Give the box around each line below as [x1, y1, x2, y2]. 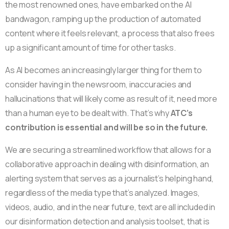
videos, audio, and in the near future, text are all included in [5, 201, 215, 213]
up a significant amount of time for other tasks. [5, 41, 176, 53]
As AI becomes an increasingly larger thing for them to [5, 64, 202, 76]
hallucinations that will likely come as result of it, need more [5, 93, 217, 104]
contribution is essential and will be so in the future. [5, 121, 208, 133]
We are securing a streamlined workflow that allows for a [5, 144, 212, 155]
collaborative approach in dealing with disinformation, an [5, 158, 209, 170]
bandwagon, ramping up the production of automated [5, 13, 201, 25]
